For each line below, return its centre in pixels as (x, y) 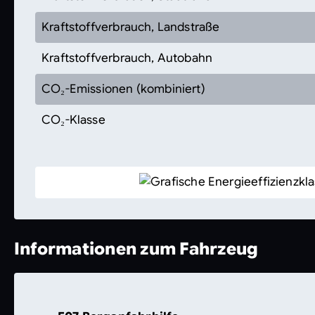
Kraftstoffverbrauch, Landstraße (131, 27)
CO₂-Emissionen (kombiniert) (123, 89)
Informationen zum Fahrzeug (136, 249)
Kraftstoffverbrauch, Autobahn (127, 58)
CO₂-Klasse (73, 120)
